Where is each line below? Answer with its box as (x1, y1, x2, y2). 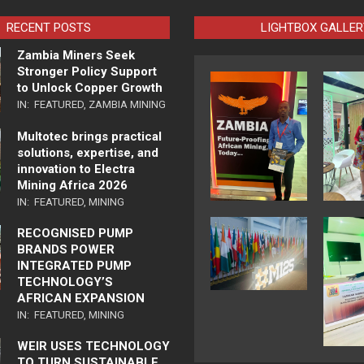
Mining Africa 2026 (16, 178, 128, 193)
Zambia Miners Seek (16, 48, 135, 63)
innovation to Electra (16, 162, 135, 177)
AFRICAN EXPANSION (16, 291, 145, 306)
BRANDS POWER (16, 242, 115, 258)
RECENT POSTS (6, 20, 91, 36)
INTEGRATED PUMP (16, 258, 132, 274)
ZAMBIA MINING (88, 98, 166, 111)
